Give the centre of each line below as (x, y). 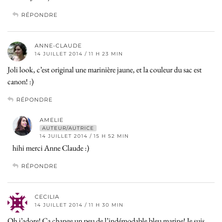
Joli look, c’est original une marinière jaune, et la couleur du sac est (105, 69)
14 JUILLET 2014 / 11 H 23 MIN (79, 54)
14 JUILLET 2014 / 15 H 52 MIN (84, 136)
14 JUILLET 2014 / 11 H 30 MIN (79, 205)
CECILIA (47, 196)
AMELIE (52, 120)
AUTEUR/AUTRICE (68, 128)
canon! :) (21, 81)
